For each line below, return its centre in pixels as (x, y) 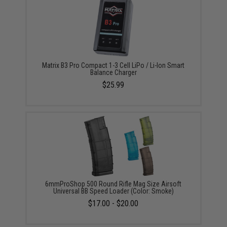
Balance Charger (113, 72)
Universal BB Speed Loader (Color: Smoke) (113, 191)
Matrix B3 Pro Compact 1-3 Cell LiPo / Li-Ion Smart (113, 65)
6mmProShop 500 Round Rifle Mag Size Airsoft (113, 184)
